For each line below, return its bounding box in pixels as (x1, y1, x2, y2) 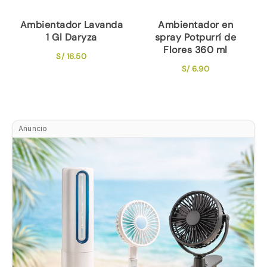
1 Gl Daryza (46, 30, 97, 44)
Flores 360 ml (163, 43, 228, 56)
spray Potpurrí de (154, 30, 237, 44)
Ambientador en (158, 18, 234, 31)
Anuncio (18, 123, 48, 133)
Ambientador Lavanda (20, 18, 123, 31)
